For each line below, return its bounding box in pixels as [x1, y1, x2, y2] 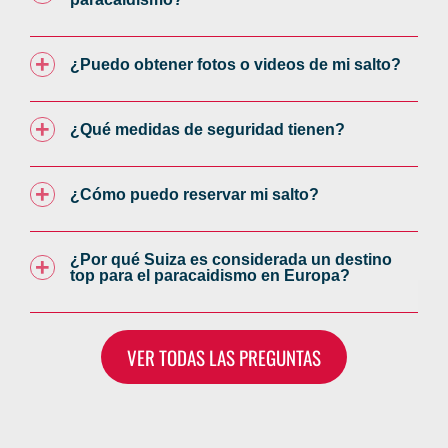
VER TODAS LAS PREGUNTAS [127, 343, 321, 371]
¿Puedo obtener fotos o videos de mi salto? [70, 56, 401, 73]
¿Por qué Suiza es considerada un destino [70, 251, 392, 268]
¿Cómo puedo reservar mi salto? [70, 186, 319, 203]
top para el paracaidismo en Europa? [70, 267, 350, 284]
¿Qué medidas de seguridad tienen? [70, 121, 345, 138]
